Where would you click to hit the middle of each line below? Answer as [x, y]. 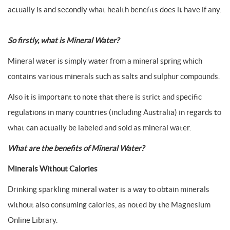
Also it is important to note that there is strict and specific [105, 97]
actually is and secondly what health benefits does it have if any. [114, 9]
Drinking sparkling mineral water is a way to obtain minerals [109, 189]
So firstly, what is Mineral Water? [63, 40]
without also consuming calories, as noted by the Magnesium [109, 205]
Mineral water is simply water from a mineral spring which [105, 61]
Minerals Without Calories [53, 169]
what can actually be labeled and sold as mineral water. [99, 128]
